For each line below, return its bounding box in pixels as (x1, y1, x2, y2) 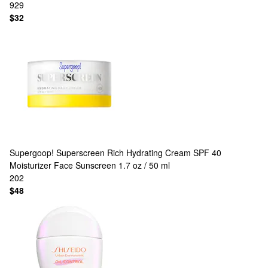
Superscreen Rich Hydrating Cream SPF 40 (56, 147, 221, 159)
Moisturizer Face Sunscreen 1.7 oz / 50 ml (10, 159, 170, 171)
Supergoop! (10, 147, 54, 159)
